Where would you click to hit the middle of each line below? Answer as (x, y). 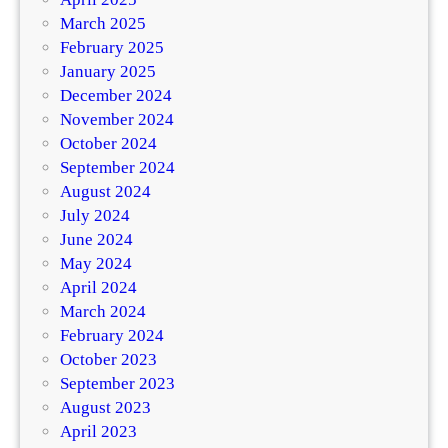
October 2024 (108, 143)
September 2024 (117, 167)
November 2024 (117, 119)
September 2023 (117, 383)
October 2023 (108, 359)
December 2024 (116, 95)
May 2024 (96, 263)
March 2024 (103, 311)
